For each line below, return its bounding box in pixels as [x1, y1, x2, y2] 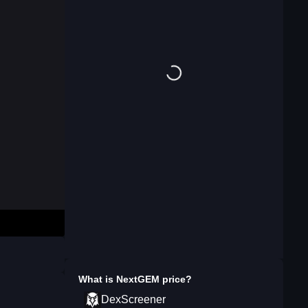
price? [159, 274, 192, 285]
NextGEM [116, 274, 159, 285]
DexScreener [101, 294, 166, 305]
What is [78, 274, 116, 285]
